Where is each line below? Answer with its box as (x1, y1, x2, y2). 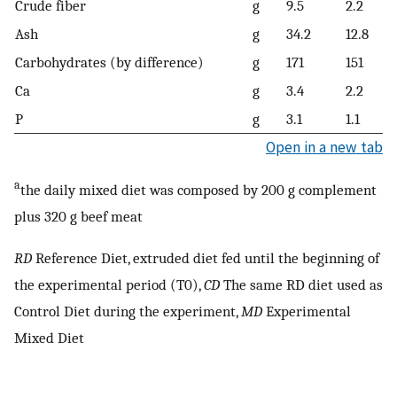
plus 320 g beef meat (14, 206, 143, 225)
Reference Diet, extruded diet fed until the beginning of (32, 249, 379, 268)
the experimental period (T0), (14, 276, 204, 294)
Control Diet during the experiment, (14, 302, 241, 321)
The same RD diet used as (220, 276, 383, 294)
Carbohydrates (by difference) (15, 53, 204, 72)
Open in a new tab (266, 137, 383, 158)
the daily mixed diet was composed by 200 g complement (20, 180, 377, 198)
